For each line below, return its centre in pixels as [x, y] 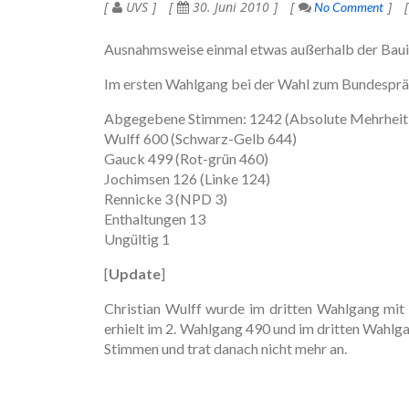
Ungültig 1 [137, 238]
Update [135, 273]
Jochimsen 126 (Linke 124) [187, 178]
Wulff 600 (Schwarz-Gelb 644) [200, 138]
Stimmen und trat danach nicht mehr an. [225, 348]
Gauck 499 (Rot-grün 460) [186, 158]
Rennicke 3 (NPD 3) [166, 198]
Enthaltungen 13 [155, 218]
